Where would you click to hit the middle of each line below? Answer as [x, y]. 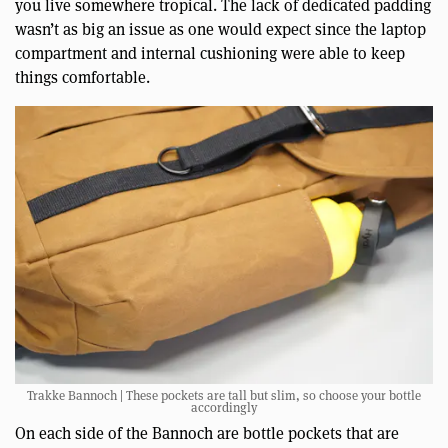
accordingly [224, 408]
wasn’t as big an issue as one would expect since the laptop [220, 29]
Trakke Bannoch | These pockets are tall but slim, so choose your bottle [224, 396]
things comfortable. [82, 77]
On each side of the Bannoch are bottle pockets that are [207, 434]
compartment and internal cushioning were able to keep [210, 53]
